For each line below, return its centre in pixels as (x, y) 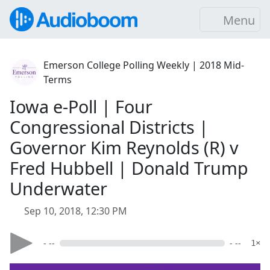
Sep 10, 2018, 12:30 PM (76, 211)
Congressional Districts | (109, 127)
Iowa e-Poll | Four (81, 106)
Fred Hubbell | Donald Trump (129, 168)
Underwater (58, 188)
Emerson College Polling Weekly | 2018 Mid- (144, 65)
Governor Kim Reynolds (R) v (124, 147)
